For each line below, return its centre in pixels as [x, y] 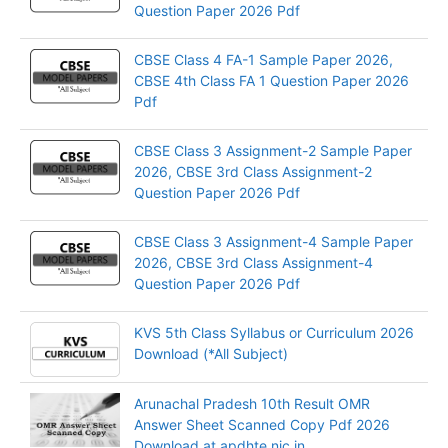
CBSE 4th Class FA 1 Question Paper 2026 [271, 80]
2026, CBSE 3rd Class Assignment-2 [253, 171]
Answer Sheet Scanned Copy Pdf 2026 [262, 424]
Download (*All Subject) [211, 353]
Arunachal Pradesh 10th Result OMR [252, 403]
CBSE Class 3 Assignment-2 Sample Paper [273, 150]
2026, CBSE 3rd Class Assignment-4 [253, 262]
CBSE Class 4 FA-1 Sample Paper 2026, [263, 59]
